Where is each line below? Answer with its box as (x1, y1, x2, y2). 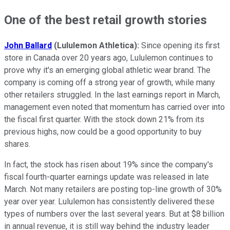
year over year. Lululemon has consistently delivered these (4, 196, 215, 206)
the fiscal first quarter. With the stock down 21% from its (4, 114, 204, 124)
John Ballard (4, 40, 52, 50)
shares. (4, 139, 32, 149)
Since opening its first (139, 40, 220, 50)
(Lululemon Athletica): (52, 40, 139, 50)
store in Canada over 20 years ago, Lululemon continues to (4, 52, 213, 63)
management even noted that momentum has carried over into (4, 102, 225, 112)
